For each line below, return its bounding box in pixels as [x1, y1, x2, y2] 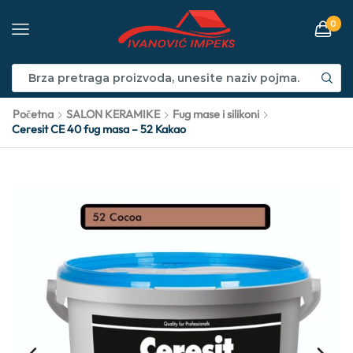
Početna [13, 107, 54, 121]
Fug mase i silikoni [173, 107, 259, 121]
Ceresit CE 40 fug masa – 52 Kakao [12, 122, 186, 136]
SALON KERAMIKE [66, 107, 160, 121]
